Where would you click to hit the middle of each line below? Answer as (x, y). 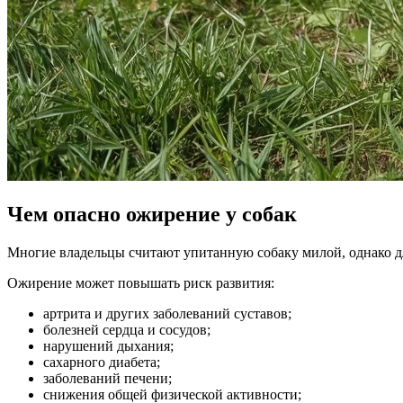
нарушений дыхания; (108, 345)
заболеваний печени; (107, 378)
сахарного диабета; (102, 362)
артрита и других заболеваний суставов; (167, 313)
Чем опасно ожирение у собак (152, 214)
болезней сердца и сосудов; (127, 329)
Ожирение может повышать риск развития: (141, 282)
